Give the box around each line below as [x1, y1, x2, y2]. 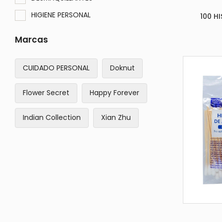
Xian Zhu [101, 112, 131, 122]
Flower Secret [23, 88, 69, 98]
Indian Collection [23, 112, 81, 122]
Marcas [15, 33, 48, 46]
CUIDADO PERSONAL [23, 63, 90, 73]
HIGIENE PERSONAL [31, 9, 91, 20]
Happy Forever [90, 88, 139, 98]
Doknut [110, 63, 135, 73]
